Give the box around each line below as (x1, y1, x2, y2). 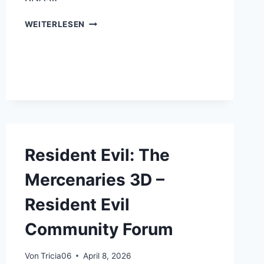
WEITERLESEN (24, 19, 85, 29)
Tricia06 (40, 250, 71, 260)
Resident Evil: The (24, 145, 170, 166)
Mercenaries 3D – (24, 170, 164, 190)
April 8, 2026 (82, 250, 131, 260)
